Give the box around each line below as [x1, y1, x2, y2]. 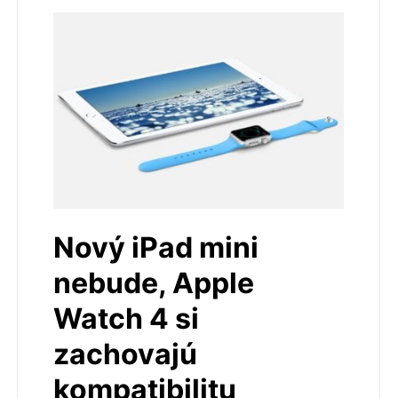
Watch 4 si [53, 301, 199, 337]
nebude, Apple [53, 266, 254, 301]
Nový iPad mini [53, 230, 259, 266]
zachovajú [53, 337, 197, 372]
